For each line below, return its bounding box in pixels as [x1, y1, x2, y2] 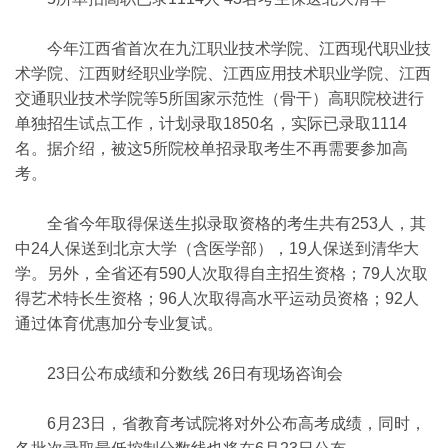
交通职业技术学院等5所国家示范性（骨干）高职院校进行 [15, 90, 424, 107]
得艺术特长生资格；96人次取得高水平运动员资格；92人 [15, 290, 419, 307]
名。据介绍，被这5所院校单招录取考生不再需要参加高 [15, 140, 408, 157]
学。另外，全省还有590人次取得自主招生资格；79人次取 [15, 265, 428, 282]
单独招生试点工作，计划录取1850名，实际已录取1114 [15, 115, 407, 132]
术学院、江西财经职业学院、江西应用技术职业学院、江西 [15, 65, 431, 82]
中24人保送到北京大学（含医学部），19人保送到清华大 [15, 240, 419, 257]
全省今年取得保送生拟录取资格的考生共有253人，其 [15, 215, 426, 232]
